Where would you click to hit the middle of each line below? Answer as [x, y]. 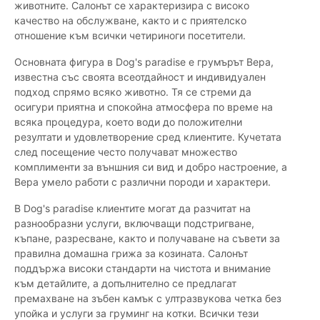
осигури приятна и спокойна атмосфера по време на [144, 107]
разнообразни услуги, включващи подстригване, [134, 224]
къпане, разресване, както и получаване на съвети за [147, 239]
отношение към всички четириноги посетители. [130, 36]
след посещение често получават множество [126, 152]
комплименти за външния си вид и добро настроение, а [151, 167]
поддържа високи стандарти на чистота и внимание [142, 269]
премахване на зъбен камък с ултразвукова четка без [148, 299]
